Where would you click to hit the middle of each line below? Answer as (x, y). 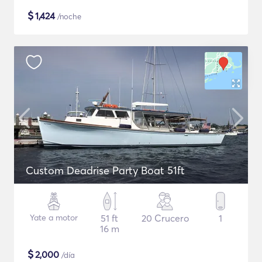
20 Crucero (165, 218)
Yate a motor (54, 218)
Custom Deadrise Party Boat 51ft (105, 170)
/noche (68, 16)
